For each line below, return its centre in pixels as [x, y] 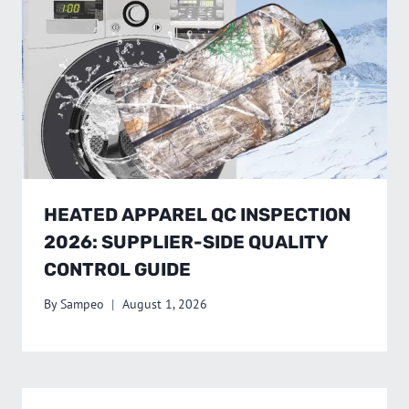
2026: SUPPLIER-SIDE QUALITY [186, 241]
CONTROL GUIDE [117, 269]
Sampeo [83, 304]
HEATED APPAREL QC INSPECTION [197, 214]
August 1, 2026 [165, 304]
